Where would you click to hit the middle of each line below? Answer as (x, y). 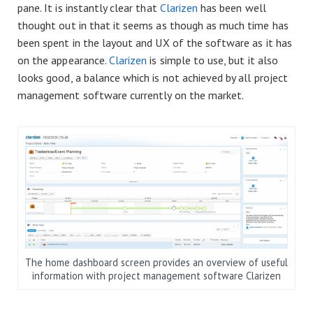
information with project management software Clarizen (156, 275)
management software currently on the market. (131, 95)
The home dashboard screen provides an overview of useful (156, 262)
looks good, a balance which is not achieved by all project (153, 78)
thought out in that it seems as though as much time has (153, 26)
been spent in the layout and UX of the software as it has (155, 43)
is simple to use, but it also (212, 60)
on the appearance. (63, 60)
